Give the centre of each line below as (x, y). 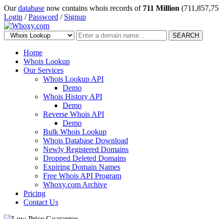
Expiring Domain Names (82, 167)
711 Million (161, 8)
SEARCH (186, 35)
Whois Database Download (86, 141)
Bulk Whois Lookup (75, 132)
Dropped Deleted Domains (85, 158)
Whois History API (73, 97)
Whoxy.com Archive (75, 185)
